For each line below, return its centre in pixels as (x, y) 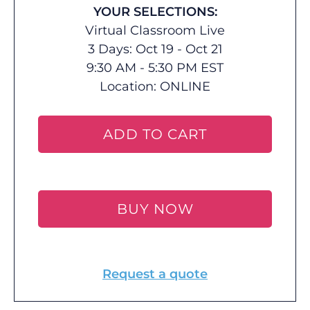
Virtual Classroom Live (155, 30)
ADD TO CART (155, 134)
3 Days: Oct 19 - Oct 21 (155, 49)
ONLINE (185, 86)
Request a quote (155, 274)
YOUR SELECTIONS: (155, 12)
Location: (130, 86)
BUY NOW (155, 209)
